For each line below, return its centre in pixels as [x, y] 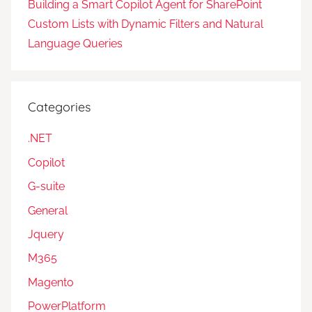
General [48, 210]
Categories [59, 107]
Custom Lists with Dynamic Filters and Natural [146, 24]
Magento [51, 282]
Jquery [46, 234]
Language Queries [75, 44]
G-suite [46, 187]
